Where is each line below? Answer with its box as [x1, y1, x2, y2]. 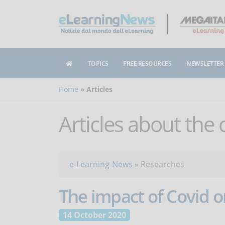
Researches [141, 159, 184, 170]
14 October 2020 [63, 209, 126, 220]
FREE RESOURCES [123, 59, 172, 68]
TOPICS [87, 59, 108, 68]
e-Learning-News [69, 159, 133, 170]
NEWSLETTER [186, 59, 224, 68]
